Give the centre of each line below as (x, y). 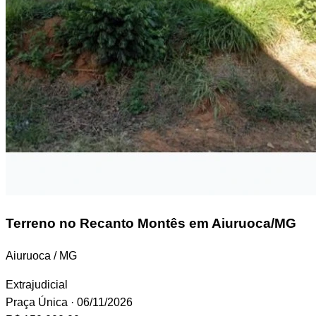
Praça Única (37, 303)
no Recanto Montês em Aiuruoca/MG (176, 224)
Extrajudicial (37, 285)
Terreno (31, 224)
